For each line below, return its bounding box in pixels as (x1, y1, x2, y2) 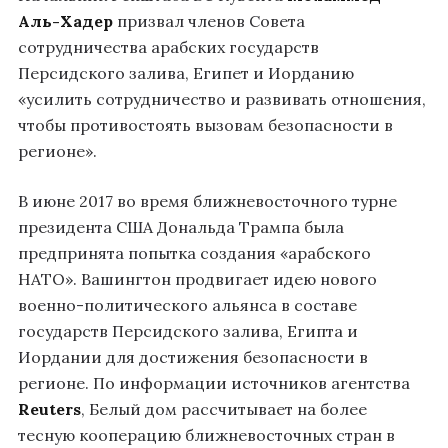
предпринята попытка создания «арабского (18, 242, 371, 263)
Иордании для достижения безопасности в (18, 346, 368, 367)
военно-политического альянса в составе (18, 294, 357, 315)
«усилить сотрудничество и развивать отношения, (18, 88, 426, 109)
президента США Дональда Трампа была (18, 216, 344, 237)
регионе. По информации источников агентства (18, 372, 410, 393)
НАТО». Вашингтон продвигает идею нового (18, 268, 377, 289)
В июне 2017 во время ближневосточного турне (18, 190, 397, 211)
